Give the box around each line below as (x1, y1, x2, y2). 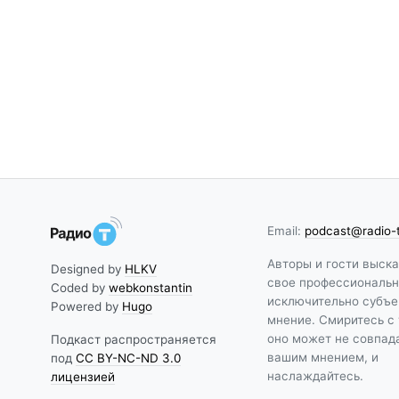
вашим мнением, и (267, 349, 379, 364)
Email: (267, 223, 305, 238)
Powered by (51, 298, 123, 313)
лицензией (51, 369, 116, 384)
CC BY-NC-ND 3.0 (76, 350, 182, 365)
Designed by (51, 261, 126, 276)
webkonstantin (109, 280, 193, 295)
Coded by (51, 280, 110, 295)
